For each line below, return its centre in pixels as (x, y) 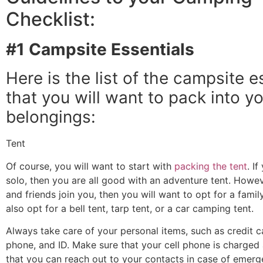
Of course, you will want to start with (90, 166)
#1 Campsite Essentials (100, 50)
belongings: (51, 117)
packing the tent (211, 166)
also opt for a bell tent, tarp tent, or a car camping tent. (130, 208)
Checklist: (50, 19)
